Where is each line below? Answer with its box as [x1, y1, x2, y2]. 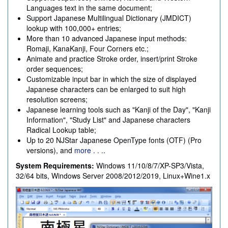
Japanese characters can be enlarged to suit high [26, 83, 186, 94]
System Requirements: [16, 160, 94, 170]
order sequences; [26, 63, 83, 74]
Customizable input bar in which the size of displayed [26, 73, 196, 84]
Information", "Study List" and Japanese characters [26, 114, 190, 125]
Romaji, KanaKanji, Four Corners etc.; [26, 43, 149, 53]
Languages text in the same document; [26, 2, 152, 13]
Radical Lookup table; [26, 124, 96, 135]
